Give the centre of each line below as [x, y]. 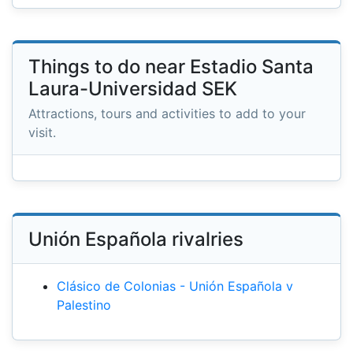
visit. [42, 132]
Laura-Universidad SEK [133, 89]
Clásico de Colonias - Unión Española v [175, 286]
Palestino [84, 305]
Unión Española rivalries [136, 239]
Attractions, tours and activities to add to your [167, 113]
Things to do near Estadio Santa [171, 67]
